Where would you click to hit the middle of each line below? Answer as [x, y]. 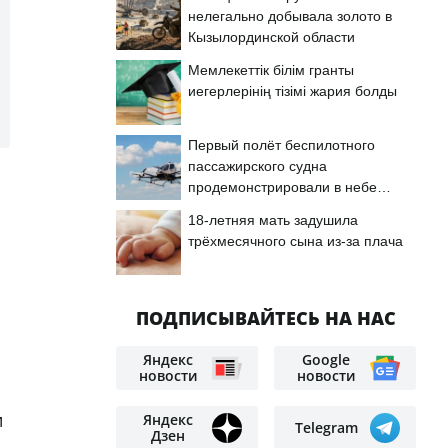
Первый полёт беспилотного [281, 145]
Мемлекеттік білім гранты [271, 70]
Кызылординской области [271, 37]
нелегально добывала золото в [290, 16]
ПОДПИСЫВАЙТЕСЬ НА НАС [266, 318]
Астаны [212, 208]
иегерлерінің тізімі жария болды [292, 91]
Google [326, 359]
